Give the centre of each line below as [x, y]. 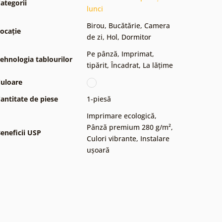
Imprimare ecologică [121, 115]
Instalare [155, 138]
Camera [157, 25]
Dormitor [136, 37]
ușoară [98, 150]
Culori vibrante [111, 138]
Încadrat [125, 65]
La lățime [158, 65]
